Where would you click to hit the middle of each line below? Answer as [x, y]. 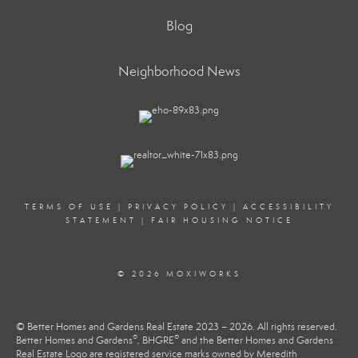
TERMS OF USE [69, 207]
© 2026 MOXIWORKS [179, 274]
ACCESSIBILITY [288, 207]
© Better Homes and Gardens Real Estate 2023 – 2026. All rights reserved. [177, 327]
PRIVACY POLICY [178, 207]
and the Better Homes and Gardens [256, 340]
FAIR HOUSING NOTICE [222, 221]
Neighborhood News [179, 72]
